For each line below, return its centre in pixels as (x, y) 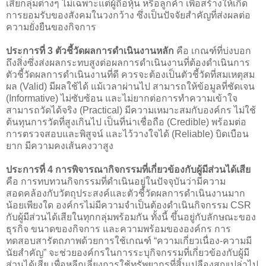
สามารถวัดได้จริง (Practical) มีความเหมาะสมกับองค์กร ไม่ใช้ (131, 110)
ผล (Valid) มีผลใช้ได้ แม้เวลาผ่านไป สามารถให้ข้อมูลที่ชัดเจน (130, 86)
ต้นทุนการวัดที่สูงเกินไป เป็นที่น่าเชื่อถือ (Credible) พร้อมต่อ (126, 122)
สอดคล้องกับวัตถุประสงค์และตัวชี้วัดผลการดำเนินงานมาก (126, 193)
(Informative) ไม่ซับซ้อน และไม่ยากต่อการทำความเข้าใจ (122, 98)
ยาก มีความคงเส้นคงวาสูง (60, 145)
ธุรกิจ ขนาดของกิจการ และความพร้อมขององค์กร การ (118, 229)
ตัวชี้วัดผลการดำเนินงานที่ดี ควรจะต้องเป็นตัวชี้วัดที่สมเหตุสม (130, 74)
